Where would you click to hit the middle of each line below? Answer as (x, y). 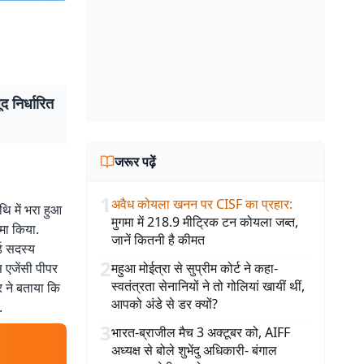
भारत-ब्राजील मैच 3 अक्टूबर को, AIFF (201, 332)
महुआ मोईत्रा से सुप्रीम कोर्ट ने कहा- (195, 268)
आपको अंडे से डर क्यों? (165, 304)
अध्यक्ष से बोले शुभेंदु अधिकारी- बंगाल (194, 350)
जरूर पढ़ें (135, 162)
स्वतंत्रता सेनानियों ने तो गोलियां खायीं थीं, (208, 286)
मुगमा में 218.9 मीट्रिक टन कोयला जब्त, (205, 222)
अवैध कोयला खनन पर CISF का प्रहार (200, 204)
